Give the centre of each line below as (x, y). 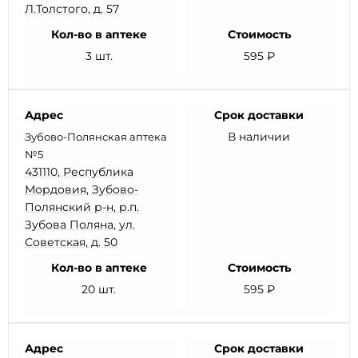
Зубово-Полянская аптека (96, 137)
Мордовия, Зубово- (82, 189)
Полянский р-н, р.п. (82, 207)
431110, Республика (79, 172)
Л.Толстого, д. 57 (72, 9)
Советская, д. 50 (71, 242)
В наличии (259, 137)
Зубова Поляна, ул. (80, 225)
